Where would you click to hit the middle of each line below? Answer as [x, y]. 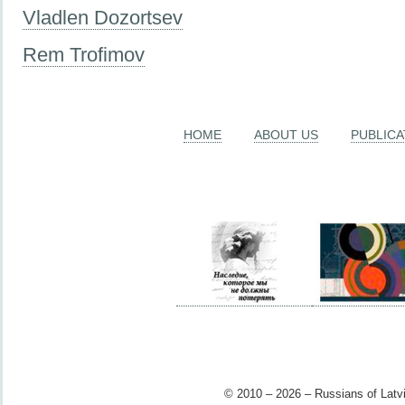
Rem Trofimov [84, 54]
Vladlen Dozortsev [103, 17]
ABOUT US [286, 135]
